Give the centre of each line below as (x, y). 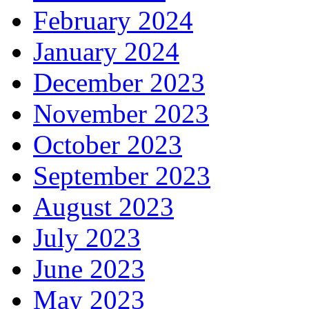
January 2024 (106, 52)
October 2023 (108, 145)
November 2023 (121, 114)
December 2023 (119, 83)
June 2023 (89, 269)
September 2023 (122, 176)
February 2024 (113, 21)
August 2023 (103, 207)
